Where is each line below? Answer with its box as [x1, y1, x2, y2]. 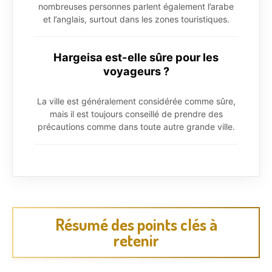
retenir [113, 229, 159, 250]
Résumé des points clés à [55, 214, 217, 234]
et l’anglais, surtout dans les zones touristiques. [42, 13, 229, 24]
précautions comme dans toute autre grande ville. [37, 121, 235, 132]
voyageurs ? [103, 64, 169, 78]
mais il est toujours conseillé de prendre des [49, 108, 223, 119]
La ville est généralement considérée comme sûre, [36, 95, 236, 106]
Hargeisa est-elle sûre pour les [53, 50, 219, 64]
